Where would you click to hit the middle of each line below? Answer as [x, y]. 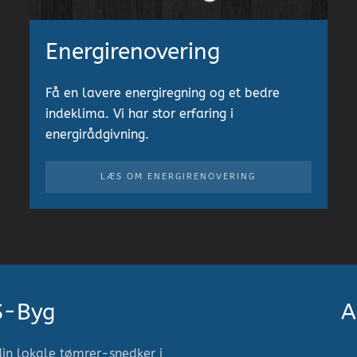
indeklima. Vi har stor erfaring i [140, 113]
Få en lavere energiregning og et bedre [163, 92]
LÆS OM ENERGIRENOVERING [178, 176]
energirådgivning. [98, 134]
